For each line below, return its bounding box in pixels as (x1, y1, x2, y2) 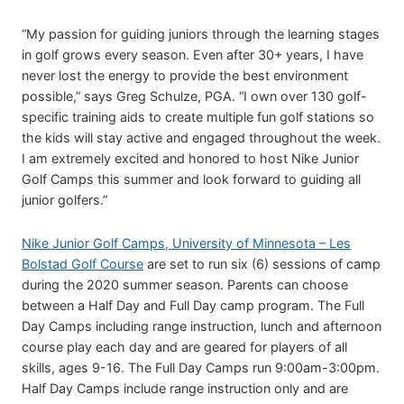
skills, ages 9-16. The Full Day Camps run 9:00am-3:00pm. (22, 359, 380, 375)
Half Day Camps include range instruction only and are (22, 380, 348, 396)
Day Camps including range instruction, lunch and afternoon (22, 317, 381, 334)
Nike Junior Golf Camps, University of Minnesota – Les (22, 234, 351, 251)
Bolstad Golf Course (22, 255, 143, 271)
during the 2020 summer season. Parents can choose (22, 276, 348, 292)
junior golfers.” (22, 191, 107, 207)
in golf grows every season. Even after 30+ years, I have (22, 46, 363, 62)
